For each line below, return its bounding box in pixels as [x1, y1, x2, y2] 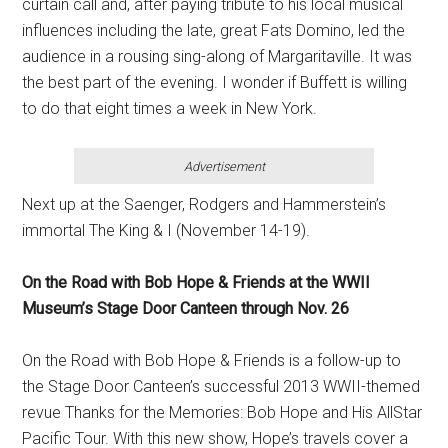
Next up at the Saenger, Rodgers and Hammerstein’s [22, 195, 387, 214]
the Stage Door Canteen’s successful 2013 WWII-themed [22, 377, 421, 396]
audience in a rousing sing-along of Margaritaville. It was [22, 47, 413, 66]
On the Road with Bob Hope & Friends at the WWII [22, 273, 371, 292]
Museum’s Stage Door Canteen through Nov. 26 [22, 299, 350, 318]
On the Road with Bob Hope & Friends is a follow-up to [22, 351, 402, 370]
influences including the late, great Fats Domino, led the [22, 21, 406, 40]
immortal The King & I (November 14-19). [22, 221, 311, 240]
